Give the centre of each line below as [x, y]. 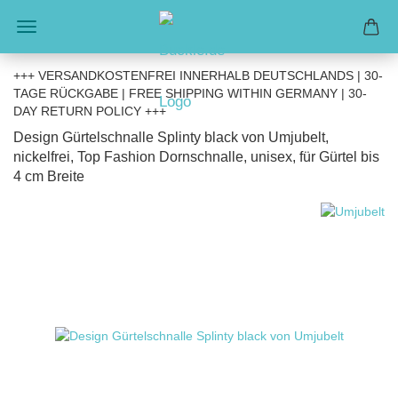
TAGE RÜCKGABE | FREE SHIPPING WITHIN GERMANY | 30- [190, 93]
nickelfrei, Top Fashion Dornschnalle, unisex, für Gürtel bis [196, 157]
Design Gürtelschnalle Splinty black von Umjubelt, [171, 137]
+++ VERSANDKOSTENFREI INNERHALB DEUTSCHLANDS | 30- [198, 76]
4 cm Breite [49, 176]
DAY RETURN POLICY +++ [90, 111]
